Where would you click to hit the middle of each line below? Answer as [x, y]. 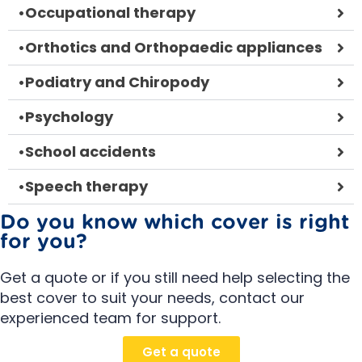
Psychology [69, 116]
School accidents [90, 151]
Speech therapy [86, 186]
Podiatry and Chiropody [117, 82]
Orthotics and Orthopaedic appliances [174, 47]
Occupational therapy [110, 12]
